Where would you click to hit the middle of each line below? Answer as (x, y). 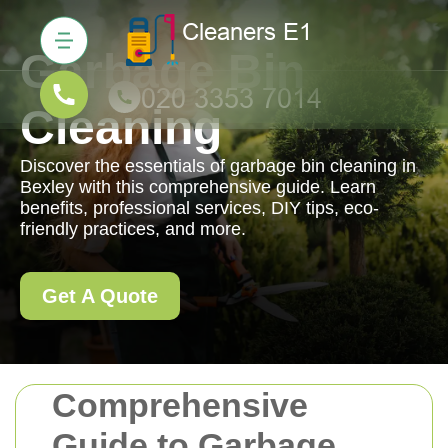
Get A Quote (100, 296)
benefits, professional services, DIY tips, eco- (199, 208)
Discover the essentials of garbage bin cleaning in (218, 166)
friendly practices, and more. (133, 229)
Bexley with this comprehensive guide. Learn (198, 187)
